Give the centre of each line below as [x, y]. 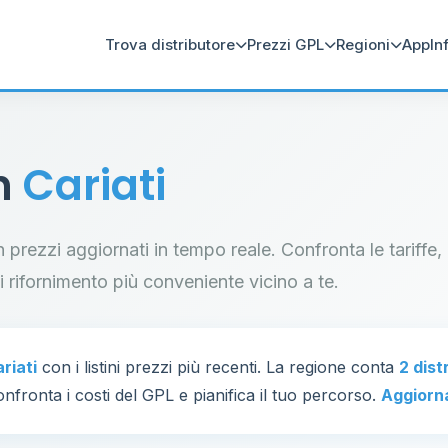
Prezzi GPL [285, 44]
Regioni [363, 44]
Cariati [94, 185]
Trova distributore [170, 44]
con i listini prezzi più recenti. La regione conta [218, 367]
